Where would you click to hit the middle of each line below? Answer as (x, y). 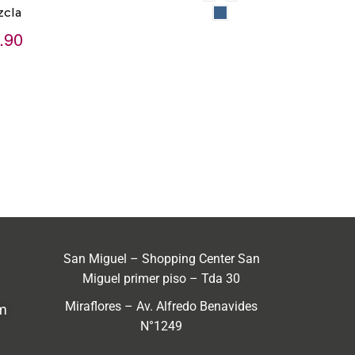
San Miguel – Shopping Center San (161, 258)
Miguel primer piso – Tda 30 (161, 278)
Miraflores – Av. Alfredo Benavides (161, 306)
